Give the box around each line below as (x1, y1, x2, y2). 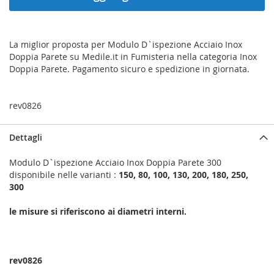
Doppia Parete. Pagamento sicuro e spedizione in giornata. (9, 63, 250, 75)
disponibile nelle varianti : (9, 169, 119, 181)
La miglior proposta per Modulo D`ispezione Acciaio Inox (9, 39, 242, 51)
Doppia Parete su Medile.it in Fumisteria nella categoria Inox (9, 51, 257, 63)
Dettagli (9, 131, 42, 144)
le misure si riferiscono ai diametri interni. (9, 206, 187, 218)
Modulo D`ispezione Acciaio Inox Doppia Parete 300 (9, 157, 221, 169)
